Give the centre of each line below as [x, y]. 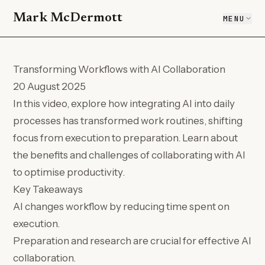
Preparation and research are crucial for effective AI [132, 241]
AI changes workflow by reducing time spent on [122, 206]
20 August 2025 [50, 86]
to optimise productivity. [69, 172]
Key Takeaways [48, 189]
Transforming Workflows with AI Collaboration [119, 69]
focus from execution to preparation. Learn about [126, 138]
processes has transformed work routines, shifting [128, 121]
